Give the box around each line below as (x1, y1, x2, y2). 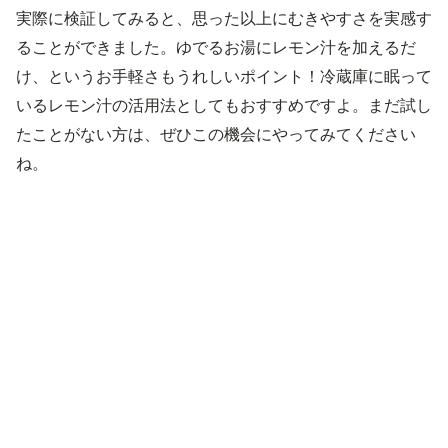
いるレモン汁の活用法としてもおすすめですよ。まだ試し (16, 95, 432, 115)
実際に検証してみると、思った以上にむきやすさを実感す (16, 8, 432, 28)
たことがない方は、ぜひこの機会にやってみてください (16, 124, 416, 144)
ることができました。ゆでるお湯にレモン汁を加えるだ (16, 37, 416, 57)
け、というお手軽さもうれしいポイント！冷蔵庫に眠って (16, 66, 432, 86)
